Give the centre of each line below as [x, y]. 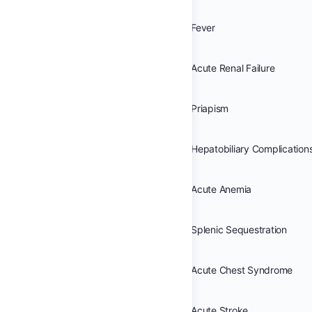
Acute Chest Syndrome [242, 270]
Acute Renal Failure [233, 68]
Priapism [210, 108]
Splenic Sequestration [239, 229]
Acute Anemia [221, 189]
